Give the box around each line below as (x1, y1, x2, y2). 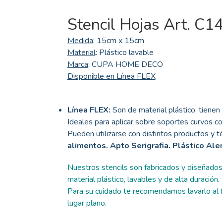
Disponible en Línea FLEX (67, 71, 156, 82)
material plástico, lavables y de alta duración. (67, 174, 220, 185)
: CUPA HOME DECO (88, 59, 163, 70)
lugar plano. (67, 198, 107, 209)
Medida (67, 35, 93, 47)
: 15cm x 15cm (93, 35, 144, 47)
